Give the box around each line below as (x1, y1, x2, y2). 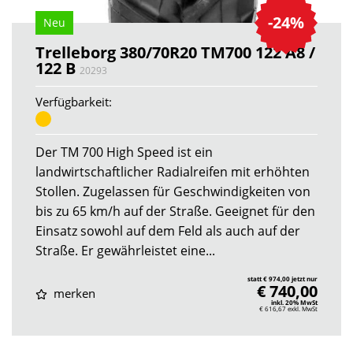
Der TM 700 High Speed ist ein (35, 143, 213, 161)
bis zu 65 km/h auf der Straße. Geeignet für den (35, 202, 315, 220)
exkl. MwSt (288, 303, 318, 313)
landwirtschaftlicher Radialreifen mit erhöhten (35, 162, 310, 180)
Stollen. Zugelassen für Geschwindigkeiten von (35, 182, 310, 200)
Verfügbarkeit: (35, 93, 112, 110)
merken (50, 285, 95, 302)
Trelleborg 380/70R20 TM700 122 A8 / (35, 41, 315, 63)
